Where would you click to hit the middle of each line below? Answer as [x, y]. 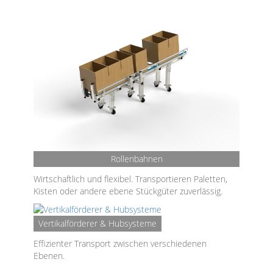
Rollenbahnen [136, 159]
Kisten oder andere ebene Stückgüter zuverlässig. [128, 191]
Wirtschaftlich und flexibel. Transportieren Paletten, [130, 179]
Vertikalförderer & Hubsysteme [97, 223]
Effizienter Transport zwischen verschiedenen [120, 243]
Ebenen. [49, 256]
